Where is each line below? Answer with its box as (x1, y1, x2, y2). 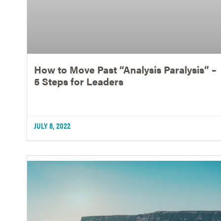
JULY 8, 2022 (34, 120, 71, 132)
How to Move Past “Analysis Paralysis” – (34, 62, 217, 77)
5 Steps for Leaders (34, 74, 123, 89)
